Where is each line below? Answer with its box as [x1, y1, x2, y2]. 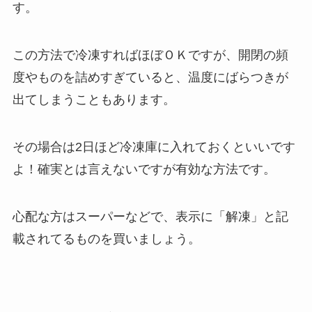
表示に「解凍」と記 [175, 209, 288, 224]
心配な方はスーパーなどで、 [12, 209, 175, 224]
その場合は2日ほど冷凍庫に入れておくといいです [12, 140, 295, 155]
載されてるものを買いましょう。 [12, 231, 201, 246]
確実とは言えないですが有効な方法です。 [37, 162, 276, 177]
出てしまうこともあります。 [12, 93, 175, 107]
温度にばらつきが [187, 70, 288, 85]
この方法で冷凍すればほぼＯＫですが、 [12, 48, 238, 63]
